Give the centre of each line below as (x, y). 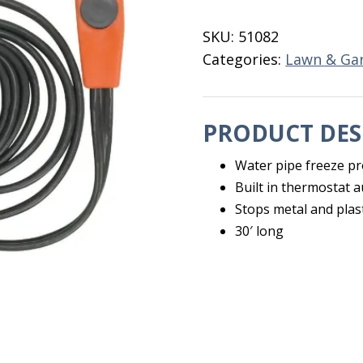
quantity (232, 70)
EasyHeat (234, 48)
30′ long (260, 231)
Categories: (244, 59)
